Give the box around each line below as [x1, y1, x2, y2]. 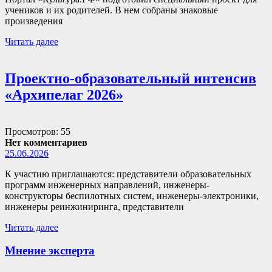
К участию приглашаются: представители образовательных [5, 168, 251, 179]
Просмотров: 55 [5, 126, 70, 137]
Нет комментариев [5, 137, 87, 148]
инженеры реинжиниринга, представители [5, 201, 184, 212]
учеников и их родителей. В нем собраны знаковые [5, 4, 218, 15]
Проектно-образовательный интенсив [5, 70, 256, 86]
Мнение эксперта [5, 244, 95, 257]
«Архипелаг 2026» [5, 86, 123, 103]
